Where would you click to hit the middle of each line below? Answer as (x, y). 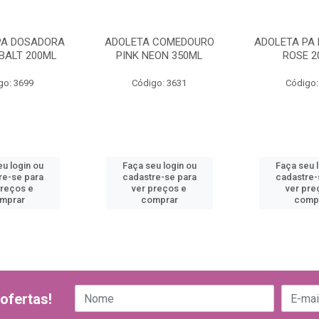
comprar (159, 200)
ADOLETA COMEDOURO (159, 42)
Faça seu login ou (159, 166)
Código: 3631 (159, 83)
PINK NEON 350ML (159, 56)
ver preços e (159, 188)
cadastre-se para (159, 177)
